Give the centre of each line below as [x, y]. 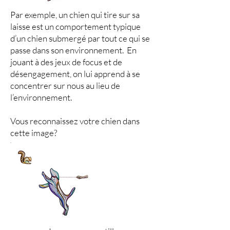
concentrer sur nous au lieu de [65, 85]
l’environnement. [41, 97]
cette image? [34, 133]
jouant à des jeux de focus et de [66, 62]
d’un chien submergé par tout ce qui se [80, 38]
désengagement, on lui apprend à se [75, 74]
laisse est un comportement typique [75, 26]
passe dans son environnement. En [73, 50]
